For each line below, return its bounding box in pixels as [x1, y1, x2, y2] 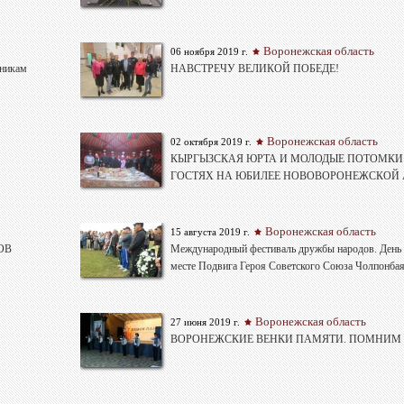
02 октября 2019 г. [170, 136, 252, 148]
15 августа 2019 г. [170, 226, 251, 238]
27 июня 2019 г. [170, 317, 241, 328]
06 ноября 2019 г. [170, 46, 249, 58]
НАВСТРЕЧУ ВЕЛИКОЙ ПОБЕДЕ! [170, 62, 340, 76]
